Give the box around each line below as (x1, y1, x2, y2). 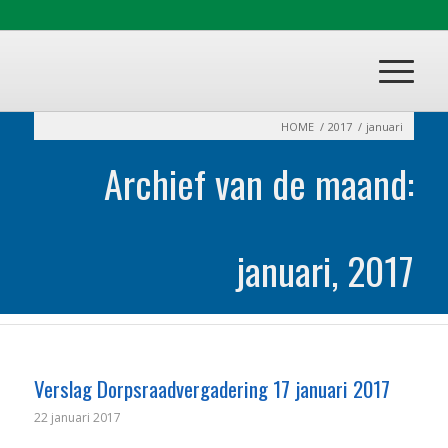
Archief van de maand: (104, 155, 415, 211)
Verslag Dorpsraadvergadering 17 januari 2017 (33, 373, 390, 404)
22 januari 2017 (33, 409, 121, 426)
